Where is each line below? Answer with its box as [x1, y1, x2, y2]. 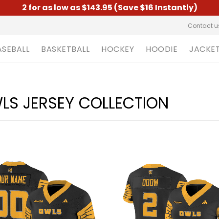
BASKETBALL [41, 43, 89, 55]
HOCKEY [101, 43, 134, 55]
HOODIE [146, 43, 177, 55]
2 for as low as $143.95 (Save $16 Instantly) [22, 2, 197, 13]
